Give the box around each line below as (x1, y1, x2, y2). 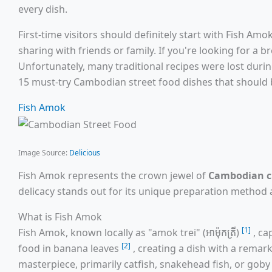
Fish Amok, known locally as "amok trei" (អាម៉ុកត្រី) (18, 225, 242, 239)
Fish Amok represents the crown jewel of (18, 168, 208, 182)
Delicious (69, 147, 100, 158)
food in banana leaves (18, 241, 121, 255)
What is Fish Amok (18, 209, 102, 223)
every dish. (18, 2, 67, 16)
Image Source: (18, 147, 69, 158)
